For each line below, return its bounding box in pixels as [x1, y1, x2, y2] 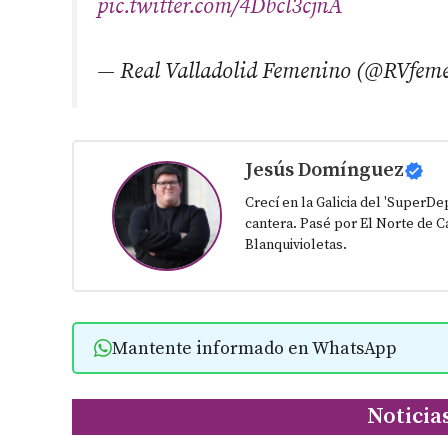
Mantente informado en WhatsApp [111, 336, 397, 360]
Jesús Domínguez [244, 157, 404, 183]
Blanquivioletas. [244, 235, 347, 254]
